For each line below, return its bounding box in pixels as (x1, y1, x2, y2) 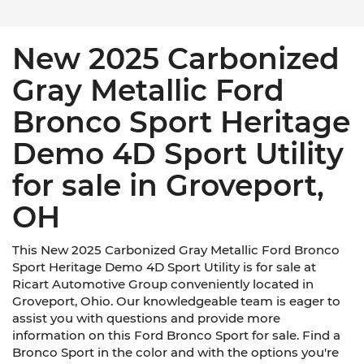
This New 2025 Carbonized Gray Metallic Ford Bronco (12, 242, 340, 258)
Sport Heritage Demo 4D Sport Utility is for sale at (12, 259, 316, 275)
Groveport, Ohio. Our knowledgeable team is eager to (12, 293, 340, 310)
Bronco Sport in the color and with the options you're (12, 344, 339, 361)
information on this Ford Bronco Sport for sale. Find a (12, 327, 340, 344)
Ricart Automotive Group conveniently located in (12, 276, 314, 292)
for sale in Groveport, (12, 167, 324, 204)
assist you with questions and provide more (12, 310, 280, 327)
